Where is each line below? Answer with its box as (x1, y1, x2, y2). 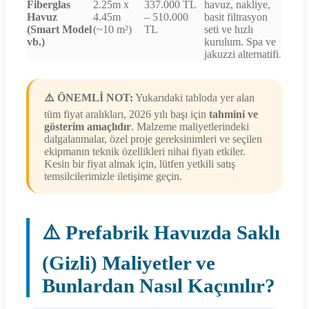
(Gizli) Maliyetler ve (42, 252, 215, 275)
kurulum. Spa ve (204, 36, 276, 48)
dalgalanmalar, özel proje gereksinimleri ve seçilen (44, 133, 262, 146)
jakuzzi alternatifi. (204, 48, 281, 61)
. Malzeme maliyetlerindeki (131, 121, 249, 133)
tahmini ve (209, 108, 258, 121)
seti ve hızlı (204, 23, 253, 36)
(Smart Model (27, 23, 92, 36)
